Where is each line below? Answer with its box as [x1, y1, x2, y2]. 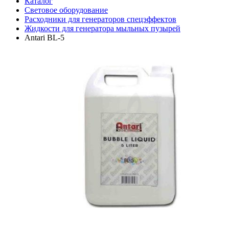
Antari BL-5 [25, 33, 64, 42]
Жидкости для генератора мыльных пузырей [25, 24, 180, 33]
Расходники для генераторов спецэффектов [25, 15, 176, 24]
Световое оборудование [25, 6, 108, 14]
